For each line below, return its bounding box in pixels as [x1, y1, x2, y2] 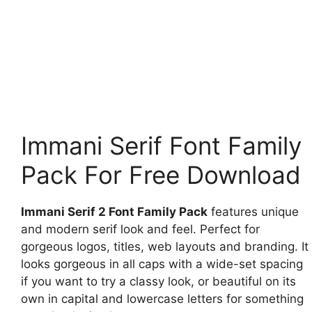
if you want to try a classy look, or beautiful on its [21, 274, 296, 289]
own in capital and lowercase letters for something [21, 292, 304, 306]
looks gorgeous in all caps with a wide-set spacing [21, 257, 303, 272]
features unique [208, 205, 299, 219]
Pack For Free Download [21, 160, 301, 190]
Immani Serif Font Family [21, 131, 302, 161]
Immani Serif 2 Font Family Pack [21, 205, 208, 219]
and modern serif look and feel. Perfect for [21, 222, 260, 237]
